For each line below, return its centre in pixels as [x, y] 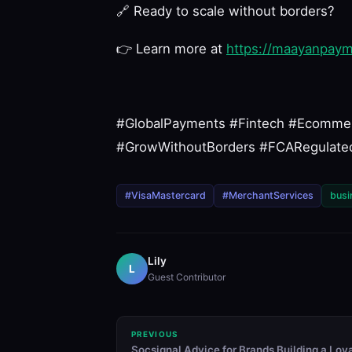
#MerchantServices [268, 196]
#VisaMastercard [165, 196]
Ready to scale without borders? [232, 11]
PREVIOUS [154, 334]
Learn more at [179, 49]
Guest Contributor [187, 277]
